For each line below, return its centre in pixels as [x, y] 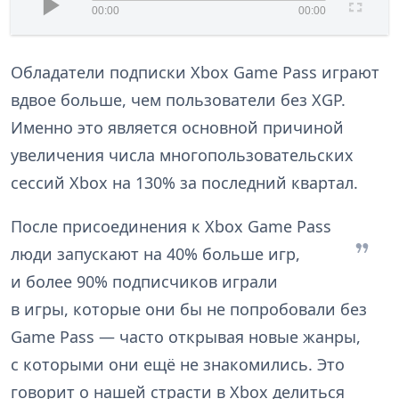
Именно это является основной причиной [177, 128]
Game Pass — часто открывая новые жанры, [186, 337]
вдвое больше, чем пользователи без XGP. [178, 100]
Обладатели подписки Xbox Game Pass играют [195, 73]
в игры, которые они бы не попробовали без [189, 309]
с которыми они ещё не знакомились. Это [178, 365]
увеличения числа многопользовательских [182, 155]
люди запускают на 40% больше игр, [155, 254]
